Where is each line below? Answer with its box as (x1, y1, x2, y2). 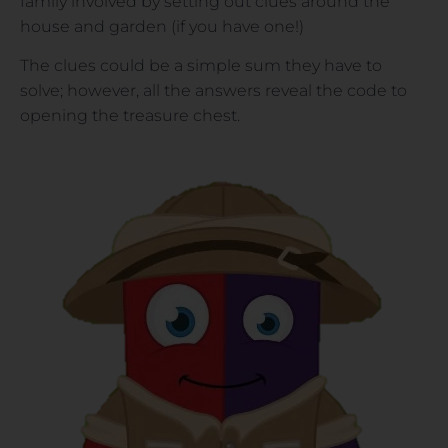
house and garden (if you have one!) (20, 16, 304, 36)
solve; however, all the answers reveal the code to (20, 81, 407, 101)
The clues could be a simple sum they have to (20, 56, 382, 76)
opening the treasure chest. (20, 106, 240, 126)
